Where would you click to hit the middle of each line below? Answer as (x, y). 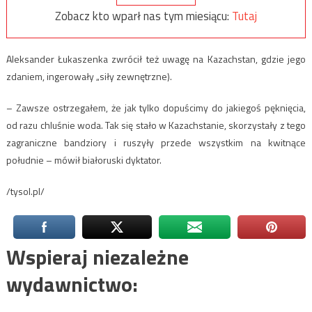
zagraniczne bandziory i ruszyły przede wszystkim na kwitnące (156, 143)
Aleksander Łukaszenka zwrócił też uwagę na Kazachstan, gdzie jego (156, 59)
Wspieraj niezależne (97, 257)
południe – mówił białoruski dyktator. (84, 160)
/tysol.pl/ (25, 192)
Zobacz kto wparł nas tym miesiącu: (143, 16)
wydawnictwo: (72, 284)
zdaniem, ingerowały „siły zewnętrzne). (89, 77)
